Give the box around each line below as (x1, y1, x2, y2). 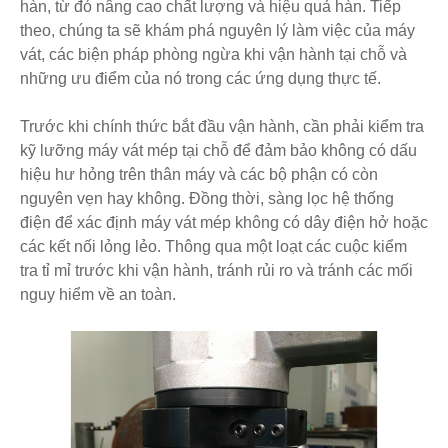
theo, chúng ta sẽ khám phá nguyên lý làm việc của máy (20, 21, 415, 39)
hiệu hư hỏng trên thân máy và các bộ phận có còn (20, 165, 378, 183)
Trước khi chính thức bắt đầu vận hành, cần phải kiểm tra (20, 117, 424, 135)
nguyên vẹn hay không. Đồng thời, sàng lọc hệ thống (20, 189, 394, 207)
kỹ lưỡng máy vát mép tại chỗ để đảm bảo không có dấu (20, 141, 417, 159)
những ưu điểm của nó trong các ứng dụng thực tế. (20, 69, 381, 87)
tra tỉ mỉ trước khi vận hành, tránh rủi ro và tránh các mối (20, 261, 413, 279)
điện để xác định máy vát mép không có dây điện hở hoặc (20, 213, 428, 231)
